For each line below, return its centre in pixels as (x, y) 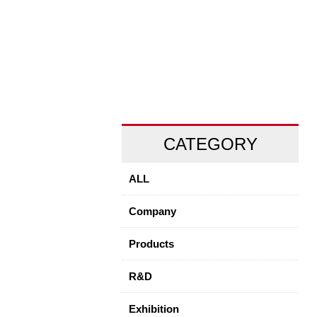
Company (152, 212)
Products (151, 244)
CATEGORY (210, 144)
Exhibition (154, 309)
